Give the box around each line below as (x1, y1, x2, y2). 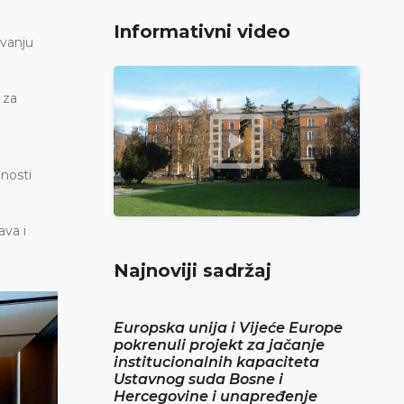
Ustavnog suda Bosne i (114, 370, 283, 388)
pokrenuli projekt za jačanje (114, 335, 325, 353)
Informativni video (114, 20, 290, 42)
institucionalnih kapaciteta (114, 353, 319, 371)
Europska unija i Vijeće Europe (114, 318, 343, 336)
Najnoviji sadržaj (114, 259, 271, 281)
